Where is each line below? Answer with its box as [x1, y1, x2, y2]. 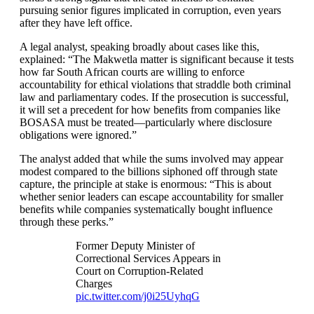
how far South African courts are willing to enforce [20, 66, 245, 78]
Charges [76, 278, 112, 289]
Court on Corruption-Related [76, 265, 203, 277]
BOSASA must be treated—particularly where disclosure [20, 116, 272, 128]
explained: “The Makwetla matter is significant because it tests [20, 53, 294, 65]
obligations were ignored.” [20, 129, 137, 141]
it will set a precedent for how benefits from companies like [20, 104, 280, 116]
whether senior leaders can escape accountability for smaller [20, 191, 283, 203]
